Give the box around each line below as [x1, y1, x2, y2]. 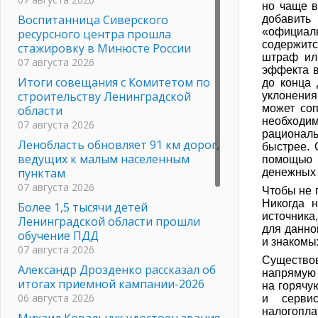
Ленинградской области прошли [18, 213, 200, 229]
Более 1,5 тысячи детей [18, 199, 148, 215]
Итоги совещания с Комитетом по [18, 74, 210, 90]
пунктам [18, 165, 65, 181]
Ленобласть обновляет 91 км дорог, [18, 136, 219, 153]
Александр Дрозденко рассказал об [18, 261, 216, 278]
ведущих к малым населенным [18, 150, 190, 167]
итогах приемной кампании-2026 [18, 275, 204, 292]
